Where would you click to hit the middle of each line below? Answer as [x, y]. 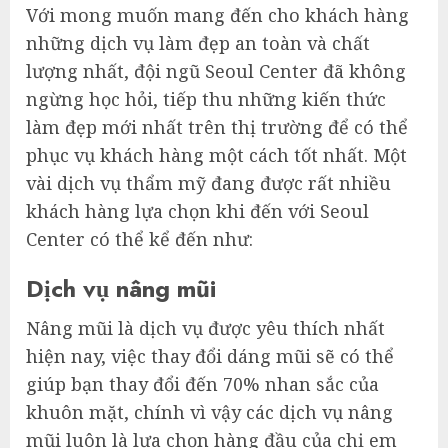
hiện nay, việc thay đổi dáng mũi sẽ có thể [210, 356]
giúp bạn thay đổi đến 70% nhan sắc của [202, 384]
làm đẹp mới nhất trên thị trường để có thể [217, 127]
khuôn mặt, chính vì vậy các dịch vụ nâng [209, 412]
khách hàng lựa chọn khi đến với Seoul [197, 211]
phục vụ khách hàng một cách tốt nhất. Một [216, 155]
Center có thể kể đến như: [139, 239]
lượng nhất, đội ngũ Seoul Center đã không [216, 71]
